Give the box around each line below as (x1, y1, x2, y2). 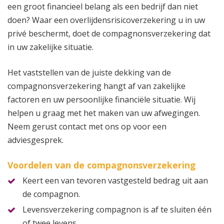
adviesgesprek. (7, 134, 63, 145)
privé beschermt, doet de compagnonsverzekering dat (7, 27, 210, 39)
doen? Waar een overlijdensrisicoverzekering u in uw (7, 14, 205, 25)
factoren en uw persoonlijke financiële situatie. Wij (7, 93, 195, 105)
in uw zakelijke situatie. (7, 41, 93, 52)
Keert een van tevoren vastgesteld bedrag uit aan (22, 175, 208, 186)
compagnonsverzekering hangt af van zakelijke (7, 80, 185, 91)
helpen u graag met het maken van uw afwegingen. (7, 107, 200, 118)
